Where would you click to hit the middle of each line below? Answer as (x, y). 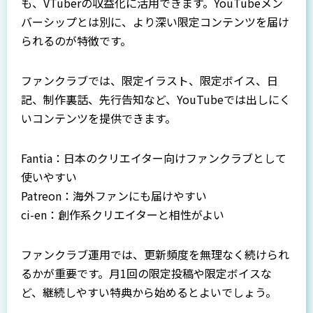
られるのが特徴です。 (76, 41)
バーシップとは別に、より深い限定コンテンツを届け (155, 22)
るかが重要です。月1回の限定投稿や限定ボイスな (146, 274)
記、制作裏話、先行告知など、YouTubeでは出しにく (156, 100)
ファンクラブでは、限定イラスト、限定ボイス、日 (150, 81)
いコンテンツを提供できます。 (99, 118)
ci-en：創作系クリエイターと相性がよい (123, 215)
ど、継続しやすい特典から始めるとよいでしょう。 (149, 292)
